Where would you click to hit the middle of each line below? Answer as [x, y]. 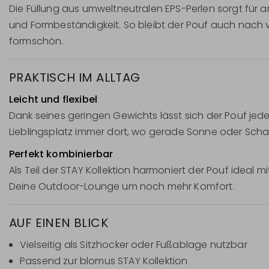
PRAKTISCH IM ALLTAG [75, 78]
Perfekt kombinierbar [61, 154]
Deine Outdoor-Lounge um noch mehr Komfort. [122, 186]
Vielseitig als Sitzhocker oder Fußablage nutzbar [134, 244]
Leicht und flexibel [53, 100]
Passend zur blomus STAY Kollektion [104, 261]
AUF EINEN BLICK [59, 222]
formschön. [36, 41]
